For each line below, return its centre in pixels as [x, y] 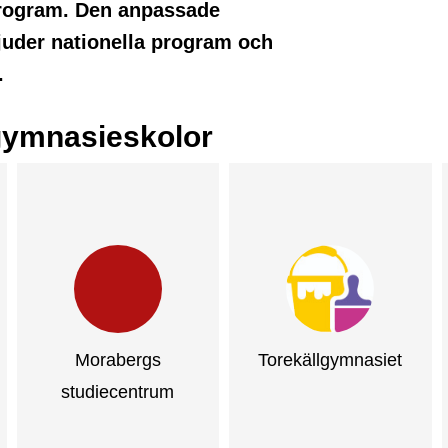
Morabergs [117, 360]
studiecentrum [118, 392]
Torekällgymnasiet [330, 360]
